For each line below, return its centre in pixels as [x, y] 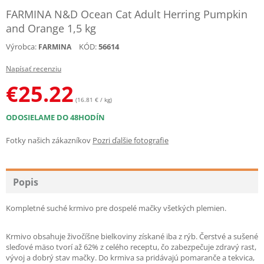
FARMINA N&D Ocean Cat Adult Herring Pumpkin [127, 14]
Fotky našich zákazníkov [48, 140]
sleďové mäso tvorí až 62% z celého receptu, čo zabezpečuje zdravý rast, [131, 247]
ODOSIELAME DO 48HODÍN [55, 117]
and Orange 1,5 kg [51, 28]
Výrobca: [21, 47]
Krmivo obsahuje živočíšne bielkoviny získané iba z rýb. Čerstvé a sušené [132, 236]
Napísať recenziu [34, 69]
